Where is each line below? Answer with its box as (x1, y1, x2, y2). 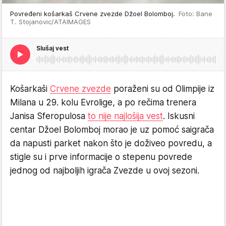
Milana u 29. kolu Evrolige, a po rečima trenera (10, 97, 196, 107)
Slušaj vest (36, 44, 69, 52)
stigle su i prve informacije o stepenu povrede (10, 152, 192, 162)
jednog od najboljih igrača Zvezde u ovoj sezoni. (10, 165, 199, 176)
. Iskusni (163, 111, 195, 121)
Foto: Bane (179, 10, 212, 18)
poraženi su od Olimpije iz (111, 84, 214, 94)
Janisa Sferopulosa (10, 111, 88, 121)
